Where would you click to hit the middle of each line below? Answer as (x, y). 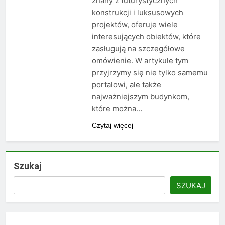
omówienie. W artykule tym (140, 61)
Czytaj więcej (112, 125)
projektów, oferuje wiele (135, 25)
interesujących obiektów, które (146, 37)
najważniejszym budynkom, (140, 97)
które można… (117, 109)
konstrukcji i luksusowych (137, 13)
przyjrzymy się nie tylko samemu (150, 73)
